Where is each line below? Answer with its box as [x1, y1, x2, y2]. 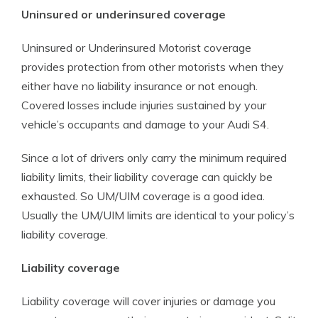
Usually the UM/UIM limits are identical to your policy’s [21, 208, 295, 222]
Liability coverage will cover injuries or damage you [21, 294, 275, 308]
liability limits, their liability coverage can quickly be [21, 170, 273, 184]
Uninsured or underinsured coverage [21, 7, 226, 21]
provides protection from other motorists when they [21, 60, 284, 74]
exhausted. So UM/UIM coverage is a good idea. [21, 189, 265, 203]
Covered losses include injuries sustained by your [21, 98, 266, 112]
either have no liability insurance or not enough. [21, 79, 258, 93]
